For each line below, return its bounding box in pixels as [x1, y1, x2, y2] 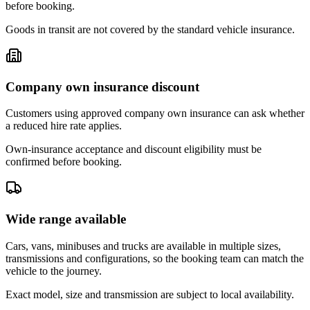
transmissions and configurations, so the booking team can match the [6, 252, 304, 264]
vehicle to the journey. [6, 264, 102, 277]
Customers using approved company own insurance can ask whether [6, 107, 304, 120]
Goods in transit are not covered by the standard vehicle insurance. [6, 24, 295, 36]
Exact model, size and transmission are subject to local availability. [6, 288, 294, 300]
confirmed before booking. [6, 156, 122, 168]
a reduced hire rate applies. [6, 120, 122, 132]
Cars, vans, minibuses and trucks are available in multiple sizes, [6, 239, 281, 252]
